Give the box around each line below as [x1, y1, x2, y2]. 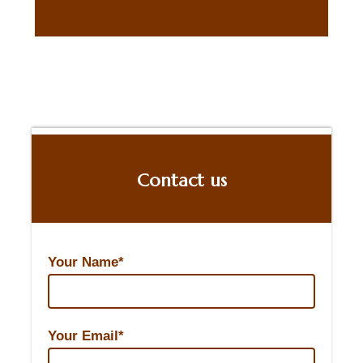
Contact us [136, 169, 227, 191]
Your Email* [48, 327, 124, 344]
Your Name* [48, 254, 124, 270]
